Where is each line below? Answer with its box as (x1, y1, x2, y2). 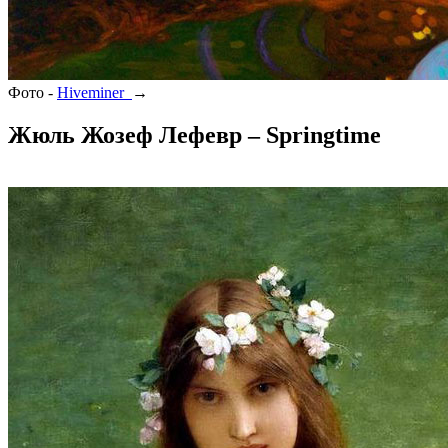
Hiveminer (57, 84, 132, 102)
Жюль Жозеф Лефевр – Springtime (8, 121, 381, 148)
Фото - (8, 84, 57, 102)
